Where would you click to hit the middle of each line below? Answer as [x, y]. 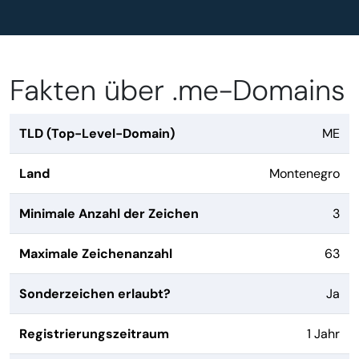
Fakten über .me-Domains [177, 91]
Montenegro [305, 173]
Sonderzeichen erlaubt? [95, 294]
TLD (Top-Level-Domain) [97, 133]
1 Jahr [323, 334]
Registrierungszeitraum [94, 334]
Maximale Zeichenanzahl [96, 254]
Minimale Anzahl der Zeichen [109, 214]
